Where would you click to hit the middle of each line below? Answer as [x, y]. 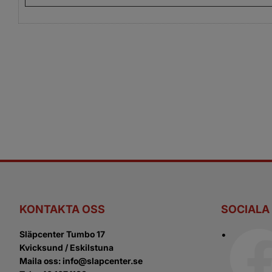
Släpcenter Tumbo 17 [62, 234]
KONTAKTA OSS [62, 209]
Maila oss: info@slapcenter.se [81, 261]
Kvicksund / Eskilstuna [66, 247]
